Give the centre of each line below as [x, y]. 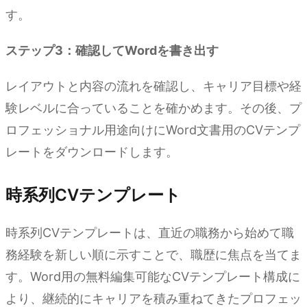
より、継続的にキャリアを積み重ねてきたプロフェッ [153, 298]
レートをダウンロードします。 [92, 151]
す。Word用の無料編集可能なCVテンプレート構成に [153, 276]
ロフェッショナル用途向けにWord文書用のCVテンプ [153, 130]
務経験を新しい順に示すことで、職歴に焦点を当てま [153, 254]
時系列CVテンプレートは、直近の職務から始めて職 [150, 232]
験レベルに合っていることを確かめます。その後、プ [153, 108]
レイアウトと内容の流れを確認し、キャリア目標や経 [153, 86]
